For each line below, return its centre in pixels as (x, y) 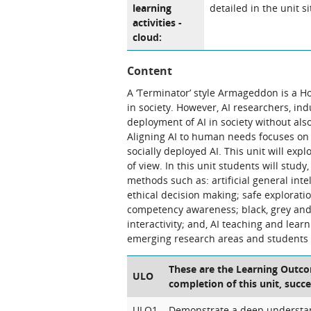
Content (150, 71)
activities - (157, 23)
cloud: (147, 37)
